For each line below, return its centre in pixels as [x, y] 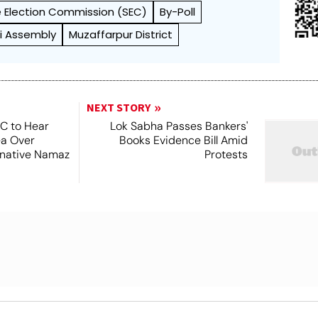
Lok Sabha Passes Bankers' [179, 126]
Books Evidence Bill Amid [183, 140]
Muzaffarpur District [121, 34]
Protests [226, 154]
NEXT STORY [118, 108]
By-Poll [178, 12]
